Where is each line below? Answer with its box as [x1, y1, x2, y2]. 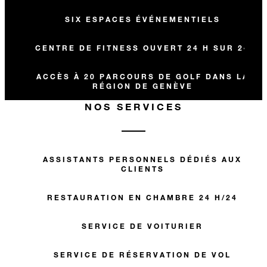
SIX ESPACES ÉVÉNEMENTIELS [64, 14, 221, 24]
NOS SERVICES [84, 100, 183, 112]
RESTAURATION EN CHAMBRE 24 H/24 [47, 192, 238, 202]
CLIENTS [120, 163, 164, 173]
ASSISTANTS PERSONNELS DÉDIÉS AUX [43, 154, 242, 164]
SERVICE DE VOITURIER [82, 221, 203, 231]
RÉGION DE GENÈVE [92, 80, 193, 91]
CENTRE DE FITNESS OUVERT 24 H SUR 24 [35, 42, 250, 52]
